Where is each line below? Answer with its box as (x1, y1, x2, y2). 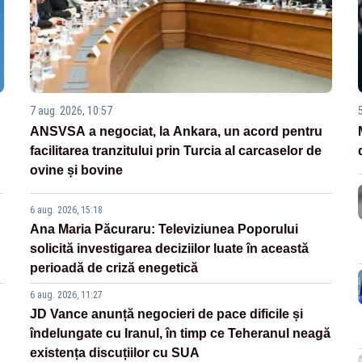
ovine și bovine (30, 162, 124, 177)
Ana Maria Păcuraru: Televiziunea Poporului (30, 221, 299, 236)
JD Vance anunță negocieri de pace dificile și (30, 306, 304, 321)
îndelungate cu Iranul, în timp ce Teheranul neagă (30, 326, 331, 340)
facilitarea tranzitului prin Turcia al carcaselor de (30, 143, 322, 158)
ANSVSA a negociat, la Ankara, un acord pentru (30, 124, 323, 138)
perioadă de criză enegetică (30, 260, 199, 275)
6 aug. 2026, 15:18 (30, 204, 103, 216)
